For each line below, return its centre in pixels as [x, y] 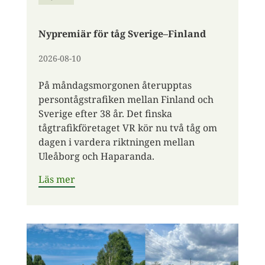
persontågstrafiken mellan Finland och [126, 100]
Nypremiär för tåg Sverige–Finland [122, 34]
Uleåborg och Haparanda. [96, 156]
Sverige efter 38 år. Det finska [105, 114]
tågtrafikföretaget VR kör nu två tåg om [127, 128]
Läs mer [56, 180]
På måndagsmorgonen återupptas [115, 85]
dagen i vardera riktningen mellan [116, 142]
